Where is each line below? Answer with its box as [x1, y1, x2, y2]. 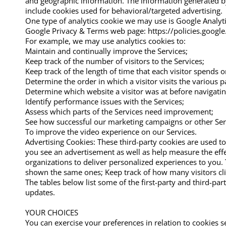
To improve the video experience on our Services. [25, 126, 197, 137]
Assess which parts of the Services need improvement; [25, 106, 213, 117]
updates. [25, 187, 55, 197]
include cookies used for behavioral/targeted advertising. [25, 5, 222, 16]
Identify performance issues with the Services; [25, 96, 184, 106]
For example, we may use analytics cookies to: [25, 35, 186, 46]
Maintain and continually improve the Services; [25, 45, 188, 56]
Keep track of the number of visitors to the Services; [25, 55, 204, 66]
